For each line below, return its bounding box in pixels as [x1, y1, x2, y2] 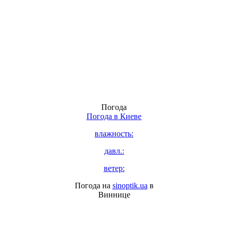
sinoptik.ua [112, 181, 148, 190]
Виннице [98, 190, 130, 199]
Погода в [87, 111, 120, 121]
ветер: [103, 163, 125, 173]
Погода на [74, 181, 112, 190]
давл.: [104, 146, 124, 155]
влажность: [95, 129, 133, 138]
